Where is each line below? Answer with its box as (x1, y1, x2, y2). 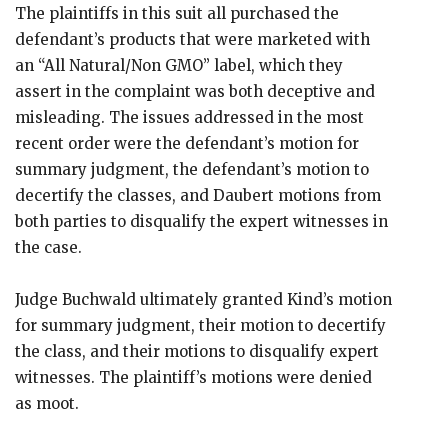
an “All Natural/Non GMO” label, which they (15, 56, 343, 75)
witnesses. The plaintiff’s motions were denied (15, 368, 372, 387)
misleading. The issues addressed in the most (15, 108, 364, 127)
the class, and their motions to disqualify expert (15, 342, 379, 361)
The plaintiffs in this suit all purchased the (15, 4, 339, 23)
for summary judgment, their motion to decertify (15, 316, 386, 335)
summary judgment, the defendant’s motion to (15, 160, 369, 179)
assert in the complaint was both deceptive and (15, 82, 375, 101)
